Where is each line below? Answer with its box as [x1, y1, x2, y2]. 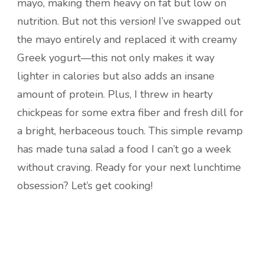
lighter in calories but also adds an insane [17, 69, 214, 83]
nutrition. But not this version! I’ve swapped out [17, 14, 240, 28]
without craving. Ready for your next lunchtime [17, 160, 241, 174]
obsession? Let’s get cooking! [17, 179, 153, 193]
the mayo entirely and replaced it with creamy [17, 32, 237, 47]
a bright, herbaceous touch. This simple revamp [17, 124, 243, 138]
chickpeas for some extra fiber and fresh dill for [17, 105, 243, 120]
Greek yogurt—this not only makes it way [17, 51, 214, 65]
